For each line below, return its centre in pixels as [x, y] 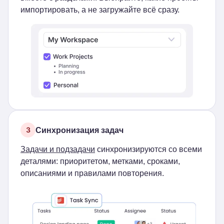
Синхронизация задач [79, 130]
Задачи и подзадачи [58, 149]
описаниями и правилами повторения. [92, 173]
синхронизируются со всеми [148, 149]
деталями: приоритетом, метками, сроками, [100, 161]
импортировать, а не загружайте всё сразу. [100, 10]
